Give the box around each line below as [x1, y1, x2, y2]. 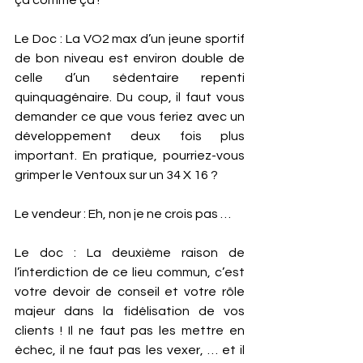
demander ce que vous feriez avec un [15, 109, 245, 123]
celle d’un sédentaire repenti [15, 70, 245, 84]
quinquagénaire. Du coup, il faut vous [15, 90, 245, 104]
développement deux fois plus [15, 129, 245, 143]
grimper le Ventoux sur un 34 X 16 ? [15, 168, 220, 181]
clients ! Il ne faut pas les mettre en [15, 323, 245, 337]
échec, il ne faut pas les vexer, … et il [15, 343, 245, 357]
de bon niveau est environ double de [15, 51, 245, 65]
